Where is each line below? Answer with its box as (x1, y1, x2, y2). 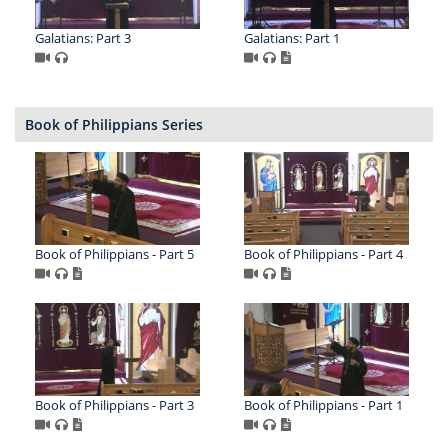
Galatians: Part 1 (243, 29, 340, 48)
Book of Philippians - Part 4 (243, 245, 403, 264)
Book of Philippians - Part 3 (35, 395, 194, 414)
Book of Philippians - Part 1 (243, 395, 403, 414)
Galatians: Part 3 (35, 29, 131, 48)
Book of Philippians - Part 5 (35, 245, 194, 264)
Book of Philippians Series (25, 115, 203, 135)
